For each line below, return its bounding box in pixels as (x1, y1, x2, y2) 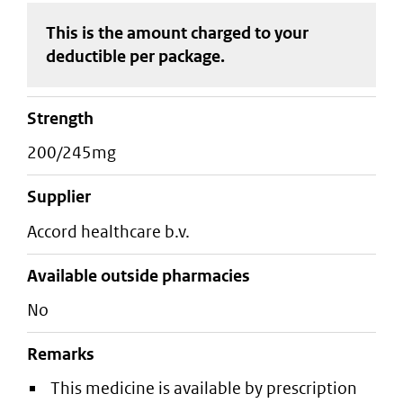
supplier (37, 186, 91, 208)
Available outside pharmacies (27, 264, 250, 286)
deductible (45, 45, 130, 67)
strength (37, 108, 94, 129)
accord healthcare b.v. (37, 220, 190, 242)
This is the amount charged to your (45, 22, 309, 43)
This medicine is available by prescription (50, 378, 357, 399)
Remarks (27, 344, 94, 365)
